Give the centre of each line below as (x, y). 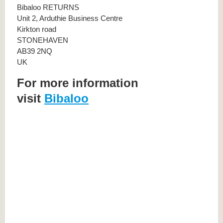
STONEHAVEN (43, 40)
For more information (78, 83)
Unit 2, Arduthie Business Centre (70, 18)
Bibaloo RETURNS (48, 7)
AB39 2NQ (35, 51)
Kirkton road (37, 29)
